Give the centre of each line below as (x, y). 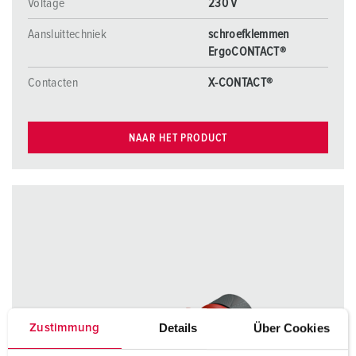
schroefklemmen (249, 34)
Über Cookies (291, 327)
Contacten (53, 83)
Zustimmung (65, 327)
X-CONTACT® (241, 83)
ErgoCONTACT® (247, 52)
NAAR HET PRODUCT (178, 138)
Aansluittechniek (68, 34)
